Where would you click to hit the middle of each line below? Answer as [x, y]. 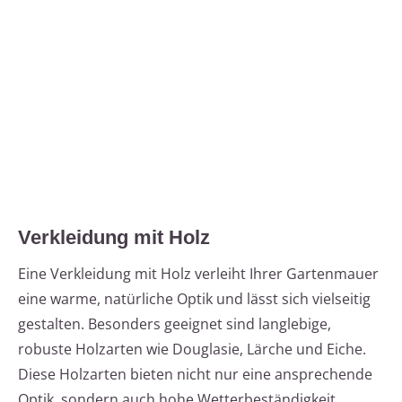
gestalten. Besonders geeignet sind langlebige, [175, 324]
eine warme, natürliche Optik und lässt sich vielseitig [194, 299]
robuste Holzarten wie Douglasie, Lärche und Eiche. [192, 350]
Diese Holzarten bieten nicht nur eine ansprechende [195, 375]
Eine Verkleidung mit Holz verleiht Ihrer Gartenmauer [198, 274]
